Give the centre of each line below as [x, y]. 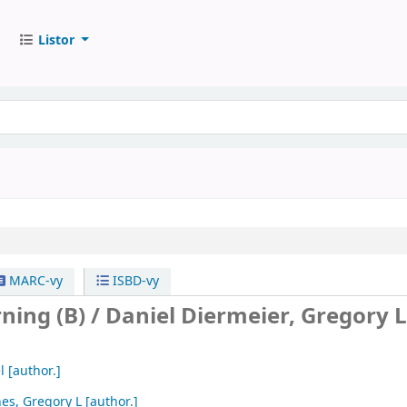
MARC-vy [34, 281]
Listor [56, 40]
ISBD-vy [134, 281]
